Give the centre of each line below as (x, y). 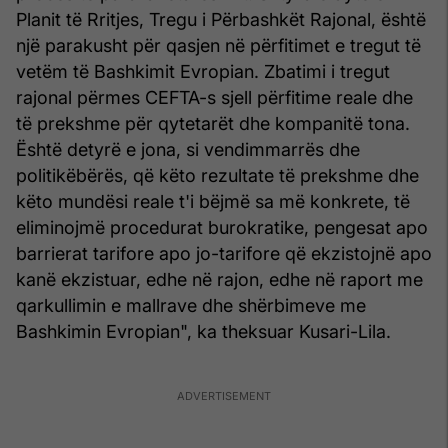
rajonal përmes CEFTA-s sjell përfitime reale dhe (214, 97)
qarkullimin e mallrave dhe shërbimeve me (191, 305)
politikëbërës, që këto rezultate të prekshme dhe (217, 175)
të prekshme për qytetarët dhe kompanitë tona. (213, 123)
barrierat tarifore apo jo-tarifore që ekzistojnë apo (224, 253)
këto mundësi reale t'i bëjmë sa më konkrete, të (213, 201)
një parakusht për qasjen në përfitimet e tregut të (218, 45)
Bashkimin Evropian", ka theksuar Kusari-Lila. (203, 331)
